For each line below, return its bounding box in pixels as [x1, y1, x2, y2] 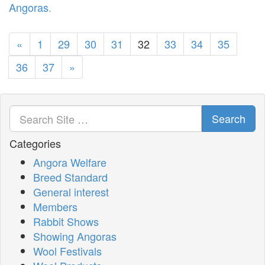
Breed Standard [33, 169, 108, 185]
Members [33, 199, 77, 215]
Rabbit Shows [33, 214, 99, 230]
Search [212, 111, 245, 127]
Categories [9, 135, 61, 151]
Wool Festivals [33, 243, 102, 259]
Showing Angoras [33, 228, 117, 244]
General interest [33, 184, 109, 200]
